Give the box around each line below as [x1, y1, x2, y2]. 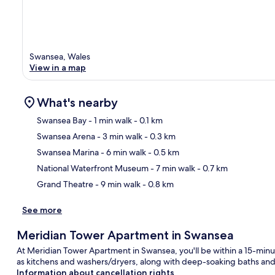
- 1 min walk [87, 114, 132, 126]
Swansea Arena [37, 130, 95, 142]
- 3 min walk [95, 130, 142, 142]
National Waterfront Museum [37, 162, 149, 174]
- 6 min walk [99, 146, 146, 158]
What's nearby [37, 95, 118, 110]
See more [22, 204, 62, 215]
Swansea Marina [37, 146, 99, 158]
